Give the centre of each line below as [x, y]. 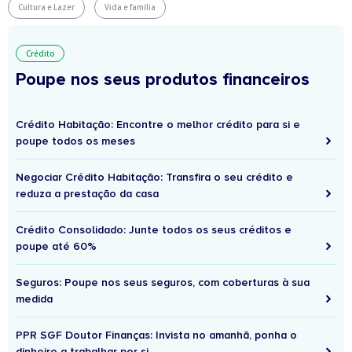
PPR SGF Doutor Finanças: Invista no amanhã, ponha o [156, 335]
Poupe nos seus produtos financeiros [163, 79]
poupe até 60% [56, 246]
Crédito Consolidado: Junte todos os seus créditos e [154, 229]
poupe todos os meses [75, 141]
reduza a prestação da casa [87, 193]
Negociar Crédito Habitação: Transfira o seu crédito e [154, 177]
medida [34, 299]
